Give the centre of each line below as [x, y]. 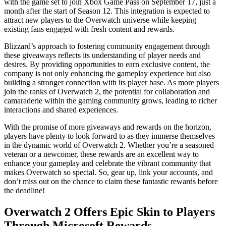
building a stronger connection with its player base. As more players [111, 82]
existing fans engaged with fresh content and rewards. [89, 29]
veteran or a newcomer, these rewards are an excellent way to [101, 154]
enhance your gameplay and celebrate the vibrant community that [107, 163]
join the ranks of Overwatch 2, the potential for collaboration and [107, 91]
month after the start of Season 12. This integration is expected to [107, 11]
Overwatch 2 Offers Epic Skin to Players [109, 212]
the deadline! [24, 190]
